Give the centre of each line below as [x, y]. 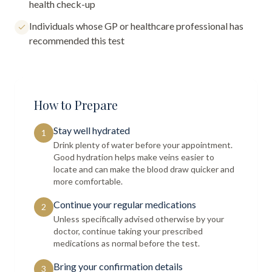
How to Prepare [76, 105]
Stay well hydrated [92, 130]
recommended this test [77, 40]
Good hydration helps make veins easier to [134, 157]
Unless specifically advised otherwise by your [139, 219]
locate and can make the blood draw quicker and [144, 169]
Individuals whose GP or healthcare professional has [136, 26]
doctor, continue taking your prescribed [128, 231]
